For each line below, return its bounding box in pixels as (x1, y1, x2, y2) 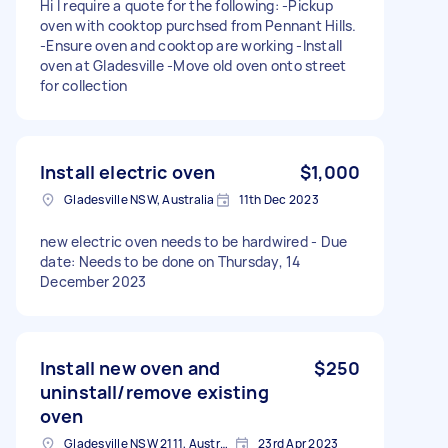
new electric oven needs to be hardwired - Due (40, 231, 348, 251)
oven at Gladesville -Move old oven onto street (40, 55, 347, 75)
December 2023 (40, 271, 147, 291)
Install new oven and (40, 355, 220, 380)
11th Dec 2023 (238, 190, 319, 208)
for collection (40, 75, 128, 95)
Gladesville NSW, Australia (64, 190, 215, 208)
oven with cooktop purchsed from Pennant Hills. (40, 15, 357, 35)
